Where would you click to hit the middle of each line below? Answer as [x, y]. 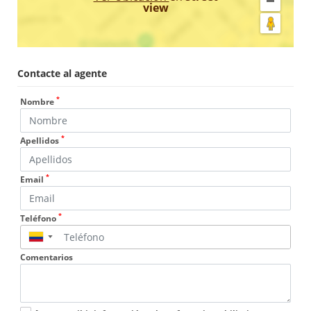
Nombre [38, 101]
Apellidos [41, 140]
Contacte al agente [62, 73]
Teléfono [39, 218]
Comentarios [47, 257]
